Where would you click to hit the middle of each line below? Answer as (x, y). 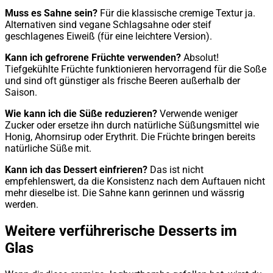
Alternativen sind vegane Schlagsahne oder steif (108, 25)
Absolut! (200, 58)
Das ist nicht (175, 170)
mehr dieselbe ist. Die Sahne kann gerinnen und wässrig (125, 193)
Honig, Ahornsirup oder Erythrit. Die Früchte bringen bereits (130, 137)
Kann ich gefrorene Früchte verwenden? (93, 58)
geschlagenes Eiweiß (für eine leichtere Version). (108, 37)
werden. (22, 205)
